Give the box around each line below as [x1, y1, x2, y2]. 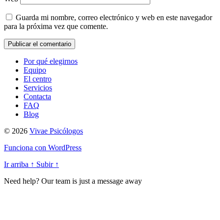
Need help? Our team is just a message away [4, 176, 142, 185]
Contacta [24, 92, 51, 101]
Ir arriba [4, 160, 30, 168]
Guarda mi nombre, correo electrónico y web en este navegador [16, 13, 212, 22]
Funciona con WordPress [4, 143, 82, 152]
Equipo [24, 65, 46, 74]
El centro [24, 74, 52, 83]
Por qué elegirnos [24, 56, 78, 65]
